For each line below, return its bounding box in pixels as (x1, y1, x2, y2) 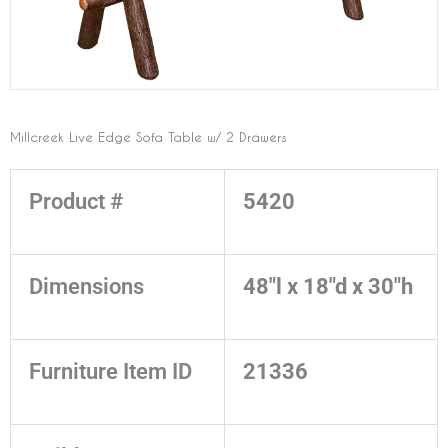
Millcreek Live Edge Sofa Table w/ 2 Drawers (10, 129, 287, 145)
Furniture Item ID (29, 359, 192, 385)
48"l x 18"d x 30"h (243, 274, 413, 300)
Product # (29, 189, 123, 215)
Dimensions (29, 274, 144, 300)
